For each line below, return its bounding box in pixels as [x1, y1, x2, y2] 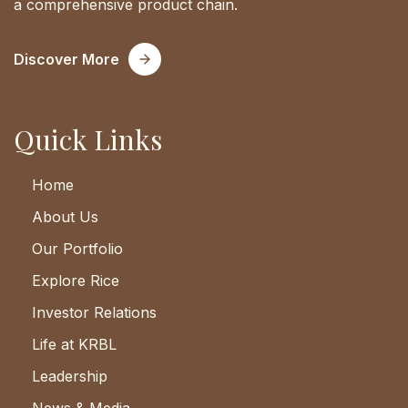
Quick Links [14, 121, 162, 158]
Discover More [14, 50, 119, 69]
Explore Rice [32, 271, 119, 291]
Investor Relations [32, 303, 157, 322]
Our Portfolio [32, 240, 123, 259]
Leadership [32, 367, 107, 386]
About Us [32, 208, 98, 227]
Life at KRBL [32, 335, 117, 354]
